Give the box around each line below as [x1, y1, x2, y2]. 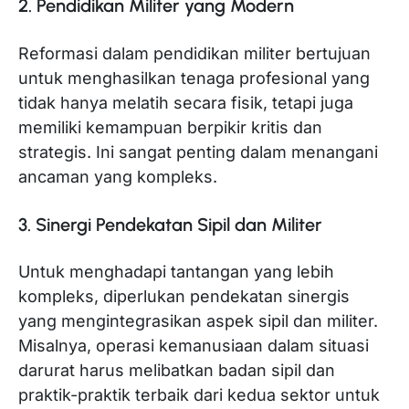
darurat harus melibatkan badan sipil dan [18, 361, 335, 381]
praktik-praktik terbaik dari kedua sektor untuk [18, 385, 380, 405]
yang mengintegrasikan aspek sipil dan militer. [18, 311, 378, 331]
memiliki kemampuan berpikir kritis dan [18, 118, 322, 138]
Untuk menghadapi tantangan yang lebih [18, 262, 334, 282]
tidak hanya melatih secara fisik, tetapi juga [18, 93, 353, 113]
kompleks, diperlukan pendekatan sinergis [18, 287, 350, 307]
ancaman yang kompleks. [18, 167, 217, 187]
